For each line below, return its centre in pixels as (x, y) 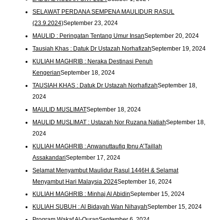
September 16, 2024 (145, 181)
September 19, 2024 (179, 48)
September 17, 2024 (93, 157)
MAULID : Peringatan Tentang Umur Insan (89, 36)
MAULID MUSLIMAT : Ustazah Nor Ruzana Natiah (99, 122)
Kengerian (47, 72)
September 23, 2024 (91, 23)
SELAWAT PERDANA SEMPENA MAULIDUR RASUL (104, 12)
